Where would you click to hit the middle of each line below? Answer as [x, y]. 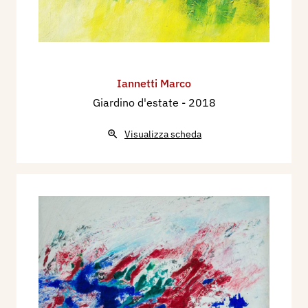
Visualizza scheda [163, 134]
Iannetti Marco [154, 84]
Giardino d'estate [137, 103]
